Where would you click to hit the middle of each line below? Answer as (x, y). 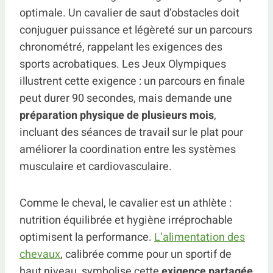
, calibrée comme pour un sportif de (146, 254)
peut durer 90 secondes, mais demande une (126, 98)
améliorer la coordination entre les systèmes (128, 149)
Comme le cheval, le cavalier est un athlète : (126, 203)
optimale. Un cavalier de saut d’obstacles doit (129, 13)
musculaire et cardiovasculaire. (96, 166)
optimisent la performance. (87, 237)
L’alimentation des (200, 237)
